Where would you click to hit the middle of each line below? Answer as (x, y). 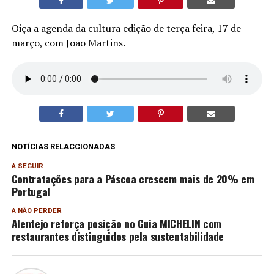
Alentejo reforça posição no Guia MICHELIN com (116, 224)
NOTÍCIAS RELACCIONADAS (63, 147)
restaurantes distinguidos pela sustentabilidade (118, 236)
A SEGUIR (27, 166)
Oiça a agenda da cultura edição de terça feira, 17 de (126, 28)
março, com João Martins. (68, 43)
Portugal (31, 192)
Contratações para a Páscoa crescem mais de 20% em (133, 179)
